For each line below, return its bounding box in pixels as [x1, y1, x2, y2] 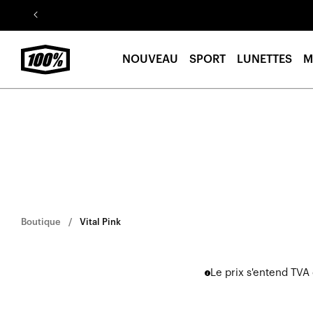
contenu [21, 16, 62, 27]
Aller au [21, 3, 59, 15]
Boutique [21, 217, 61, 227]
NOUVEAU [122, 54, 178, 66]
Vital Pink [80, 217, 121, 227]
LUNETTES [237, 54, 292, 66]
